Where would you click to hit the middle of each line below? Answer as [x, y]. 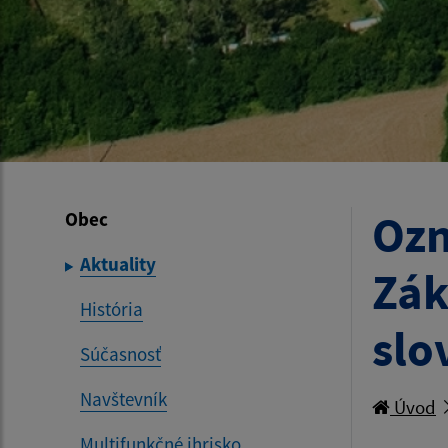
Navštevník [123, 398]
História [111, 308]
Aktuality [118, 263]
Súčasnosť [120, 353]
